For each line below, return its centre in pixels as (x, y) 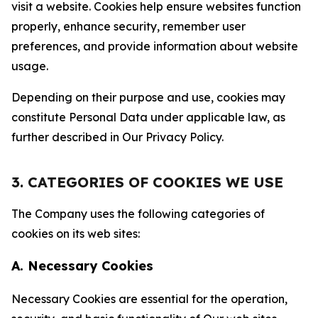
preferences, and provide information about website (155, 46)
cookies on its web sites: (76, 234)
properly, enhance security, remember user (128, 26)
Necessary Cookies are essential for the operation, (149, 299)
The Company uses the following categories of (138, 214)
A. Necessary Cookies (82, 266)
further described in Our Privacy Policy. (117, 137)
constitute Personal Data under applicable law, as (148, 117)
